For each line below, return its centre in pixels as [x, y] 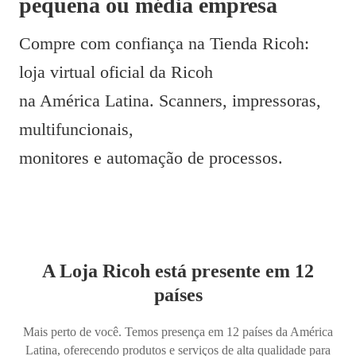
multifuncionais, [76, 130]
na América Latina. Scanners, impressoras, [170, 101]
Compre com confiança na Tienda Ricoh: [164, 44]
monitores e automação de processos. [151, 158]
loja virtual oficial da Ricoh [116, 72]
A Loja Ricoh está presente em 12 [178, 271]
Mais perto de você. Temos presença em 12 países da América [178, 332]
